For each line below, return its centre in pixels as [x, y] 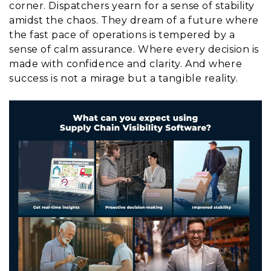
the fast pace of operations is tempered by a [122, 34]
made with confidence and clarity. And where [126, 64]
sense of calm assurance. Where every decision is [134, 49]
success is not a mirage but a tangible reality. [124, 78]
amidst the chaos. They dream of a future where [134, 20]
